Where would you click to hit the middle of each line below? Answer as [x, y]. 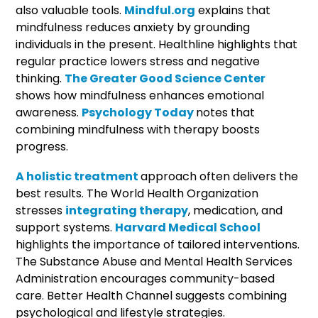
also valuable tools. [70, 10]
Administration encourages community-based [146, 278]
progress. [44, 146]
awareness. [49, 112]
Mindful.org [160, 10]
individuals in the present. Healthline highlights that [157, 44]
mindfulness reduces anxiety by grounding [133, 27]
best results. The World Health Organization [137, 193]
